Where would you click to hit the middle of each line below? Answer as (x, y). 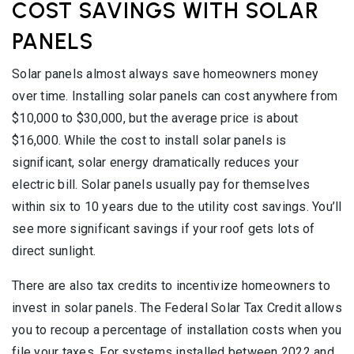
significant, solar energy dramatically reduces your (155, 163)
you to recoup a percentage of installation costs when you (177, 330)
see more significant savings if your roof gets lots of (164, 229)
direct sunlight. (54, 251)
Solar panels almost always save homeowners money (165, 74)
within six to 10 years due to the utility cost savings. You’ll (177, 207)
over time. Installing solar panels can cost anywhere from (175, 96)
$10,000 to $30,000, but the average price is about (155, 119)
